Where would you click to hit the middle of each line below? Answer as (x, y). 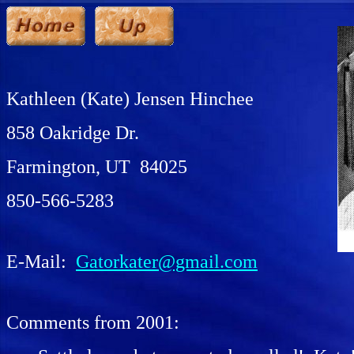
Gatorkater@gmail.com (167, 262)
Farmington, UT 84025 (97, 167)
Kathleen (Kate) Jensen (96, 99)
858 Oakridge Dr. (73, 133)
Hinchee (219, 99)
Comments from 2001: (93, 322)
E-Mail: (41, 262)
